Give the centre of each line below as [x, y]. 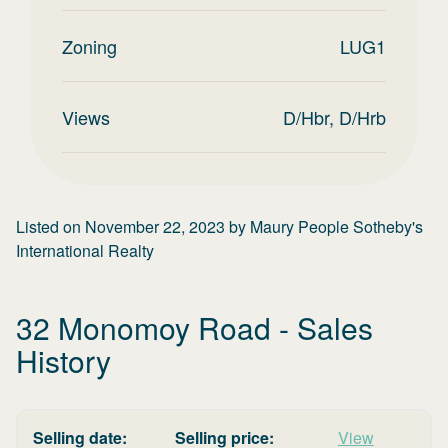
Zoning [89, 46]
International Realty [85, 250]
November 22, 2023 [155, 226]
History [63, 360]
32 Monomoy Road [143, 327]
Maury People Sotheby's [336, 226]
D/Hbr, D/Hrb [334, 117]
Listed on [50, 226]
